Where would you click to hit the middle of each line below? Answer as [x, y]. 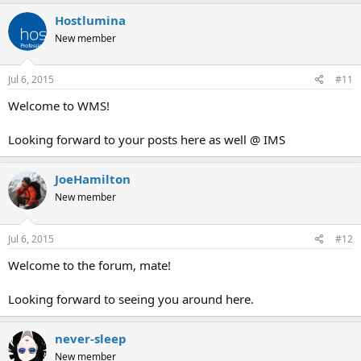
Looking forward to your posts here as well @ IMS [147, 140]
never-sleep [91, 338]
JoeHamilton [93, 179]
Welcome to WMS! [59, 106]
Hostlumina [90, 20]
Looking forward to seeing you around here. [131, 299]
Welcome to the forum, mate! [89, 265]
